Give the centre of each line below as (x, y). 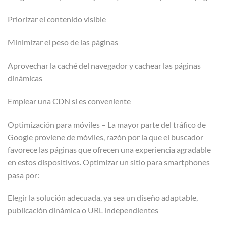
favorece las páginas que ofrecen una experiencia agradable (109, 149)
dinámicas (25, 78)
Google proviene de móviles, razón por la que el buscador (105, 137)
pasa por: (23, 175)
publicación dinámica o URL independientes (83, 210)
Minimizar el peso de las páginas (63, 42)
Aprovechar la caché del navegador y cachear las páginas (104, 65)
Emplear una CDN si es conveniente (69, 101)
